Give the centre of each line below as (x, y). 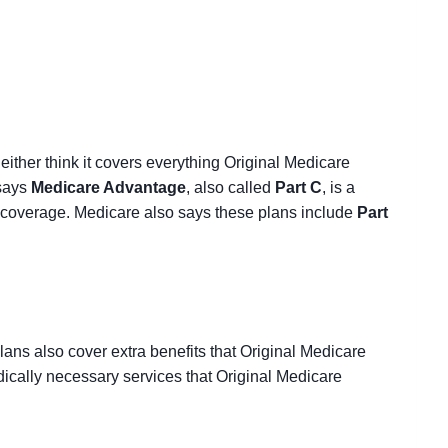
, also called (230, 187)
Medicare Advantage (108, 187)
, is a (338, 187)
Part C (298, 187)
